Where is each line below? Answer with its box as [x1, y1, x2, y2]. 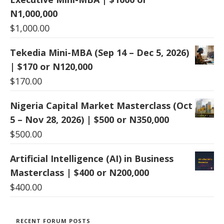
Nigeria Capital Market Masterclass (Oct [10, 99, 192, 111]
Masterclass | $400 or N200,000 [10, 166, 149, 178]
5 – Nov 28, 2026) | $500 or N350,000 [10, 113, 169, 125]
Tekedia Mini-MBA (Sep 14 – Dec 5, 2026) [10, 46, 189, 58]
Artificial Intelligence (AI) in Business [10, 152, 173, 164]
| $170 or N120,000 [10, 60, 92, 72]
